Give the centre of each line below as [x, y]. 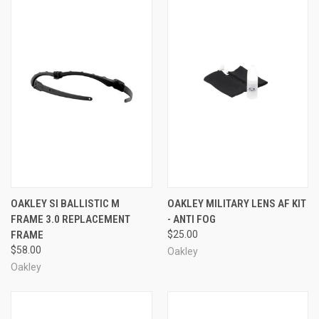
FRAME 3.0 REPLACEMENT [70, 219]
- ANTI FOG [191, 219]
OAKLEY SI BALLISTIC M [65, 203]
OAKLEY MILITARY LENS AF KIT [236, 203]
